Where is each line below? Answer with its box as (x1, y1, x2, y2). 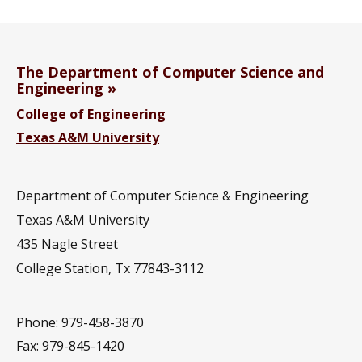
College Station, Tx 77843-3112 (16, 259, 204, 277)
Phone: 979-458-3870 (16, 313, 144, 331)
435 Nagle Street (16, 234, 118, 253)
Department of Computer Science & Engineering (16, 186, 309, 204)
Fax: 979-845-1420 (16, 336, 124, 355)
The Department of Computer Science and (16, 61, 324, 82)
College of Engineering (16, 104, 166, 123)
